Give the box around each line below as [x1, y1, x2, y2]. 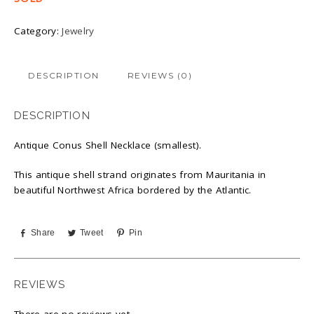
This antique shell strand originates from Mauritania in [14, 168, 266, 181]
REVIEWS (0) [127, 69, 192, 81]
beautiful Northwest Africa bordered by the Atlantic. [14, 183, 252, 196]
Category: [14, 24, 62, 37]
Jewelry [62, 24, 95, 37]
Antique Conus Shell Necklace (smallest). [14, 138, 202, 151]
